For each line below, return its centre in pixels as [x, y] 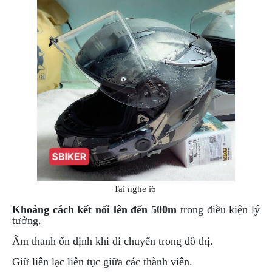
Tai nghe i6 [136, 189]
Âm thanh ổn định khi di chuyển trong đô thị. [113, 241]
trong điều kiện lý [219, 210]
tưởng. [27, 221]
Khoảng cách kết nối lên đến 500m [95, 210]
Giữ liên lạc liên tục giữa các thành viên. [102, 262]
